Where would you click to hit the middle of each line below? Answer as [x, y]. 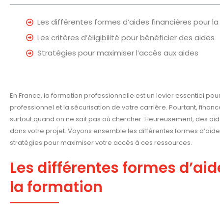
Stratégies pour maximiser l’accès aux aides [118, 53]
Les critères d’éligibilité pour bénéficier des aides [126, 37]
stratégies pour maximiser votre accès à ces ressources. [101, 143]
